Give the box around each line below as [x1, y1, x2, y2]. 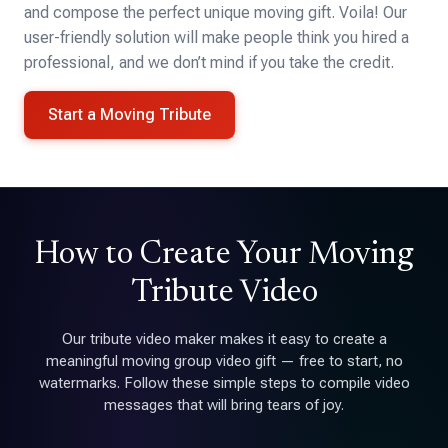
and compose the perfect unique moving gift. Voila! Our [24, 2, 407, 22]
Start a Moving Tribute [48, 104, 211, 124]
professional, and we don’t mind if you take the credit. [24, 52, 394, 72]
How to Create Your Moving [35, 238, 413, 271]
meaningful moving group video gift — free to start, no [45, 351, 403, 370]
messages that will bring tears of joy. [104, 395, 344, 414]
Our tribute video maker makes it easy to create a [61, 329, 387, 348]
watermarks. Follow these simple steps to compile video [38, 373, 410, 392]
